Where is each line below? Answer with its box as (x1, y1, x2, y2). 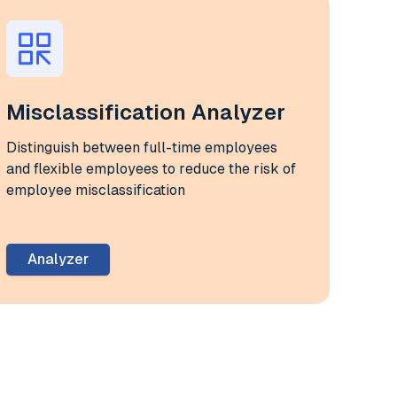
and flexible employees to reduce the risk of (5, 160, 296, 177)
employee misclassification (5, 181, 185, 198)
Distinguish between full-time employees (5, 138, 277, 156)
